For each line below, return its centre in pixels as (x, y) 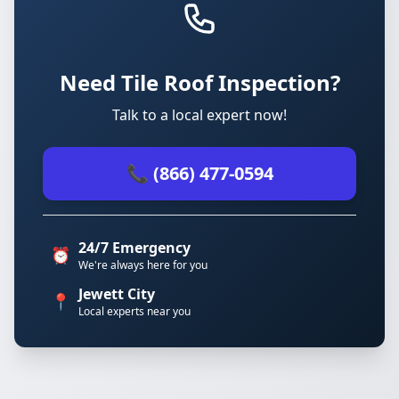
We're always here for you (143, 265)
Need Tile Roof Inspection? (199, 82)
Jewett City (117, 294)
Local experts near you (134, 311)
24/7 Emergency (134, 248)
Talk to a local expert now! (199, 115)
